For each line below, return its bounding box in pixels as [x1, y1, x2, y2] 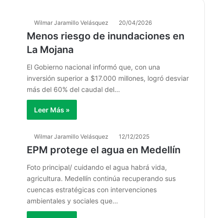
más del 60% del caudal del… [27, 85, 120, 93]
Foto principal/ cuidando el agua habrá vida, [27, 163, 167, 171]
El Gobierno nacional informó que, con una [27, 63, 160, 71]
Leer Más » [34, 106, 70, 114]
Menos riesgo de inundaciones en [27, 30, 184, 42]
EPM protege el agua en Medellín [27, 144, 181, 156]
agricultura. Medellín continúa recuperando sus [27, 174, 176, 182]
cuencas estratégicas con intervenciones [27, 185, 157, 194]
